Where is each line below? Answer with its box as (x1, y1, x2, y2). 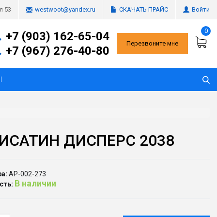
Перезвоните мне (126, 40, 178, 47)
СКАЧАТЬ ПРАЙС (119, 5, 168, 13)
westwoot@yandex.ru (35, 6, 95, 13)
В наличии (15, 178, 56, 188)
